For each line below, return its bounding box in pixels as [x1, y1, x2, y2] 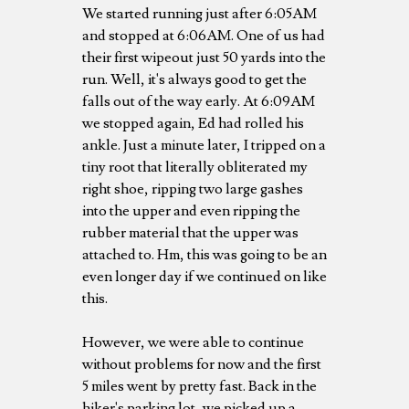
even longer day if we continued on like [82, 267, 327, 286]
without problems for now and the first [82, 354, 321, 373]
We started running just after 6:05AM [82, 4, 317, 23]
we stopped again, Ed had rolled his [82, 113, 304, 132]
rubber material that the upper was [82, 223, 299, 242]
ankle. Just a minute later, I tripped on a [82, 135, 326, 154]
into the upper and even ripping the [82, 201, 300, 220]
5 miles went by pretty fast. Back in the [82, 376, 317, 395]
